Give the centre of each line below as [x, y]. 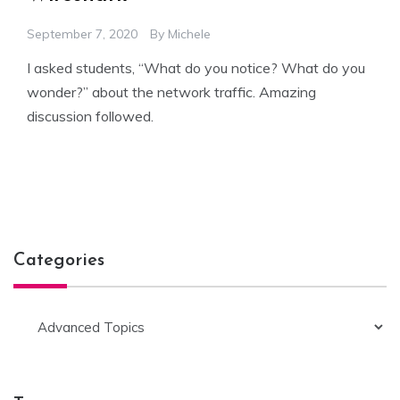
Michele [189, 34]
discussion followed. [90, 117]
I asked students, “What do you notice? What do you [196, 68]
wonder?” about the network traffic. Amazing [171, 92]
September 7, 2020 [82, 34]
